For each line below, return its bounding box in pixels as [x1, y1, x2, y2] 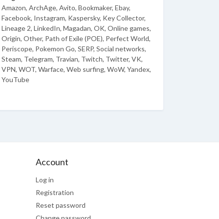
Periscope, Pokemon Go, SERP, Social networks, [1, 44, 146, 53]
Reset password [36, 201, 86, 209]
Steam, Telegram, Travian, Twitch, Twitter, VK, [1, 55, 143, 63]
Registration [36, 188, 74, 197]
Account [36, 156, 68, 167]
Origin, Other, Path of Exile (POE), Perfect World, [1, 34, 151, 43]
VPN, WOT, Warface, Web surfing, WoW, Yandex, [1, 65, 151, 73]
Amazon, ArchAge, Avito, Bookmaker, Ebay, [1, 3, 131, 12]
